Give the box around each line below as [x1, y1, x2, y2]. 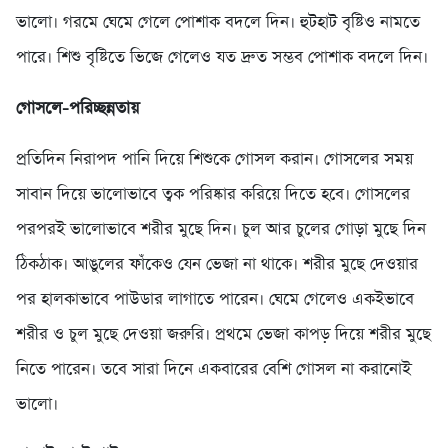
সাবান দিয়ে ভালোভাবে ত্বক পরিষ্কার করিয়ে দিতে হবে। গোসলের [16, 183, 410, 207]
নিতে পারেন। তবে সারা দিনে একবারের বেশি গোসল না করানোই [16, 358, 411, 382]
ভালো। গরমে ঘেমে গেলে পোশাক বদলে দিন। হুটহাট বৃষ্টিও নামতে [16, 11, 420, 35]
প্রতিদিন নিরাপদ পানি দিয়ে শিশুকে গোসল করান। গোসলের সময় [16, 148, 413, 172]
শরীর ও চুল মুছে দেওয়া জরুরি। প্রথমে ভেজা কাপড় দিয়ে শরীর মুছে [16, 323, 431, 347]
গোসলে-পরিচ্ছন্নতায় [16, 97, 139, 121]
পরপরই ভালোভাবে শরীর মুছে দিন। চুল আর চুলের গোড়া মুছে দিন [16, 218, 426, 242]
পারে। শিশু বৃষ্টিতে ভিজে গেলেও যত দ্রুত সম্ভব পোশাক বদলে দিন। [16, 46, 428, 70]
